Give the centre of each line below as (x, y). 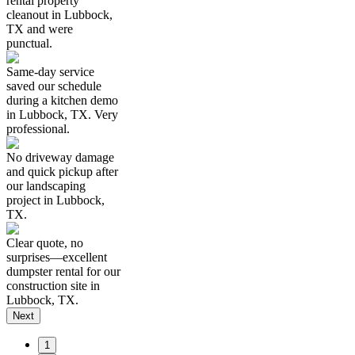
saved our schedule (54, 86)
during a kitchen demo (62, 100)
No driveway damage (60, 157)
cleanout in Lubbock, (59, 14)
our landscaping (46, 185)
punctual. (29, 43)
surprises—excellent (57, 257)
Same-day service (50, 71)
